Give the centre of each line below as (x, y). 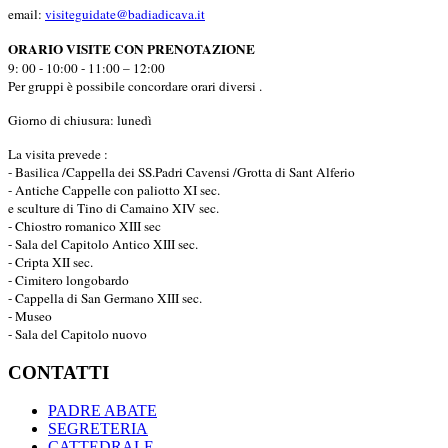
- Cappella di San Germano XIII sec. (105, 297)
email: (26, 13)
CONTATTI (58, 372)
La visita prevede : (58, 153)
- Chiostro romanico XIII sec (84, 225)
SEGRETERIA (98, 429)
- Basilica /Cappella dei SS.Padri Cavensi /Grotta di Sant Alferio (181, 171)
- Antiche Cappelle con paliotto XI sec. (114, 189)
